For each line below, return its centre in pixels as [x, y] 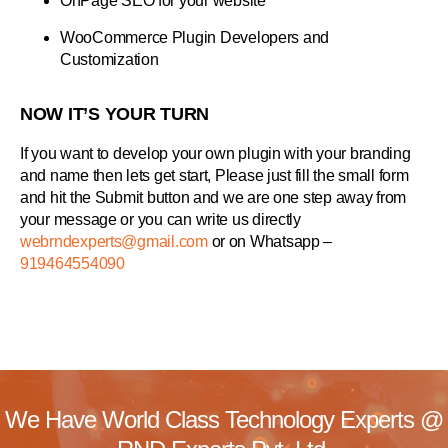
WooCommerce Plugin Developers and [195, 38]
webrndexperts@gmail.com [114, 242]
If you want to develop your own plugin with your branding [215, 154]
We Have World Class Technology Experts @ [224, 420]
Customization [109, 60]
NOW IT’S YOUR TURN [115, 114]
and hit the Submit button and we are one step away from [213, 198]
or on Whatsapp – [270, 242]
